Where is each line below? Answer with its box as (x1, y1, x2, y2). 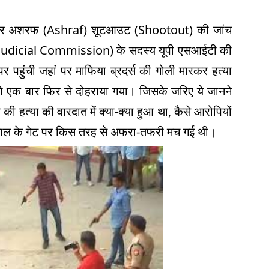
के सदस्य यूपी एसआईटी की (116, 42, 232, 58)
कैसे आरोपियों (174, 103, 232, 119)
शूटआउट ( (91, 22, 139, 38)
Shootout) (138, 22, 198, 38)
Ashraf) (47, 22, 92, 38)
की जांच (197, 22, 232, 38)
